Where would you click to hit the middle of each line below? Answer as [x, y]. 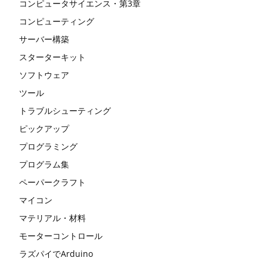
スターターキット [52, 57]
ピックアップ [44, 128]
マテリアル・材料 [52, 218]
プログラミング [48, 146]
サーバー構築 [44, 39]
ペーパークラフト [52, 182]
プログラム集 [44, 164]
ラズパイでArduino [56, 253]
